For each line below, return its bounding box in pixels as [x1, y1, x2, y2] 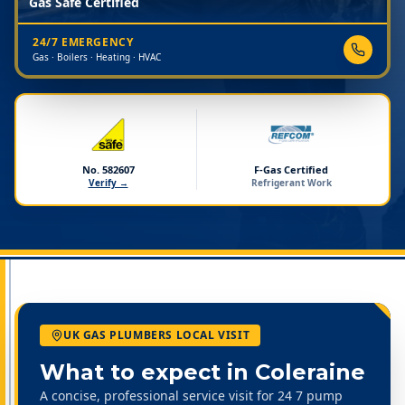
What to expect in [40, 359, 255, 385]
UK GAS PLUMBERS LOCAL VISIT [63, 327, 250, 343]
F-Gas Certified [254, 163, 328, 176]
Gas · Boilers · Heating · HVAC [33, 51, 161, 63]
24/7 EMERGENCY [33, 34, 134, 50]
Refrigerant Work [250, 176, 332, 189]
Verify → [88, 176, 128, 189]
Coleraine [255, 359, 365, 385]
